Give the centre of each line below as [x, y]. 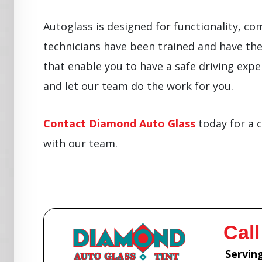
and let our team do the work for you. [138, 86]
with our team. [80, 143]
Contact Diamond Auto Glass [119, 123]
